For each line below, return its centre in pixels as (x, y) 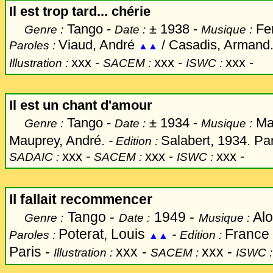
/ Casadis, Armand (214, 45)
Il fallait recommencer (81, 199)
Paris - (31, 252)
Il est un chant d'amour (81, 105)
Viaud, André (98, 45)
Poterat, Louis (102, 234)
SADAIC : (36, 157)
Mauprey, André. (59, 140)
